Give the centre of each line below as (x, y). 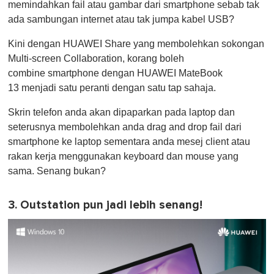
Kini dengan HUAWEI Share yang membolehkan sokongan (136, 44)
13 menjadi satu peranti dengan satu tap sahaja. (112, 88)
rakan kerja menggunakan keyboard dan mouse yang (123, 157)
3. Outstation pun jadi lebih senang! (105, 206)
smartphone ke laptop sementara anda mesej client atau (129, 142)
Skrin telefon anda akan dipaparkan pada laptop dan (121, 113)
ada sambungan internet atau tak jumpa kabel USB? (121, 20)
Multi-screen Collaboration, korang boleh (96, 59)
